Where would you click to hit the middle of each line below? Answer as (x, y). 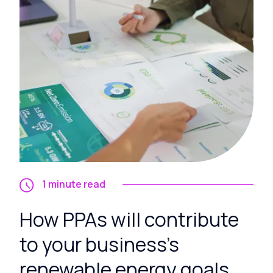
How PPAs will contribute (129, 219)
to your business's (99, 244)
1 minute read (73, 184)
